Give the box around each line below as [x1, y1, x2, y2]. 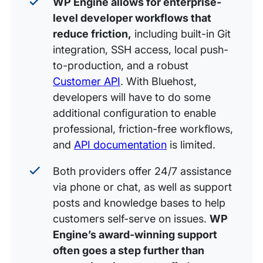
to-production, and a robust [52, 59, 189, 72]
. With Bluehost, [120, 75, 197, 87]
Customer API [52, 75, 121, 87]
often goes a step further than [52, 244, 205, 257]
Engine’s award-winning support [52, 228, 218, 241]
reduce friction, [52, 27, 132, 40]
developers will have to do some [52, 90, 211, 103]
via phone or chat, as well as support [52, 180, 232, 193]
